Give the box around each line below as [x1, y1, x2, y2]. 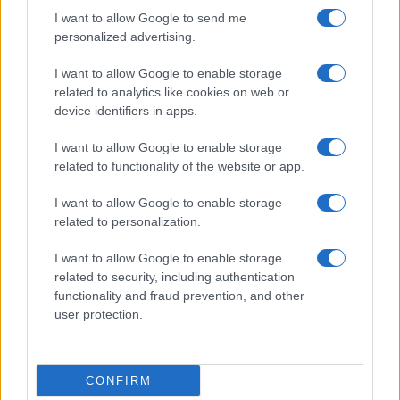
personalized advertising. [54, 29, 196, 44]
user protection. [54, 307, 143, 321]
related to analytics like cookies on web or [54, 85, 289, 99]
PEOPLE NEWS [30, 304, 105, 316]
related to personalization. [54, 214, 201, 229]
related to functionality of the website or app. [54, 159, 304, 173]
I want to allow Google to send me [54, 11, 246, 25]
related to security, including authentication [54, 270, 295, 284]
